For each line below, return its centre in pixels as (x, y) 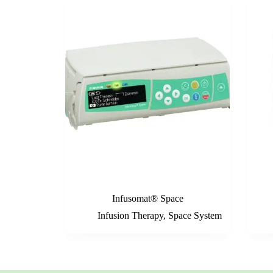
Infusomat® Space (147, 199)
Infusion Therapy (131, 216)
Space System (195, 216)
